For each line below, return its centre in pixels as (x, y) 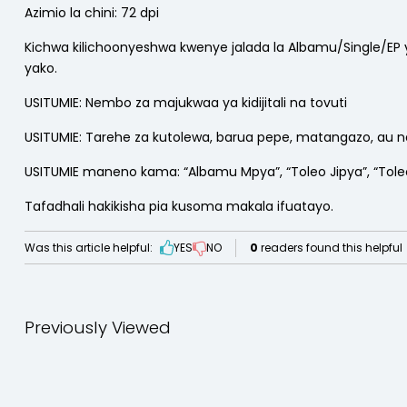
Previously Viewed (98, 328)
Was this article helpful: (89, 247)
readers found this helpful (330, 247)
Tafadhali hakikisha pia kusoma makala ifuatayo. (179, 206)
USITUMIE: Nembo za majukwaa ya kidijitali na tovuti (186, 103)
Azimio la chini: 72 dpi (92, 13)
